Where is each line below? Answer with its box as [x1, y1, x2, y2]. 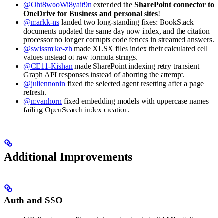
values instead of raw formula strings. [23, 53, 138, 61]
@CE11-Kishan [23, 61, 73, 70]
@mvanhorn [23, 96, 62, 105]
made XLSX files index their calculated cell [72, 44, 208, 53]
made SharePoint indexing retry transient [73, 61, 199, 70]
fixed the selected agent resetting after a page [65, 79, 204, 88]
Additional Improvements [4, 150, 132, 163]
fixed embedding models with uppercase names [62, 96, 209, 105]
